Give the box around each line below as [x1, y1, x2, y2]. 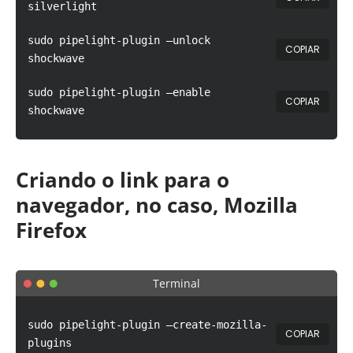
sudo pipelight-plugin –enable [28, 86, 210, 99]
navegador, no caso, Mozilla [16, 191, 298, 220]
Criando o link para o [16, 165, 229, 195]
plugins [28, 336, 72, 350]
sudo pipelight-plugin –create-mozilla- [28, 318, 267, 332]
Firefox [16, 216, 87, 245]
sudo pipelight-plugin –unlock [28, 34, 210, 47]
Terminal [153, 276, 200, 292]
